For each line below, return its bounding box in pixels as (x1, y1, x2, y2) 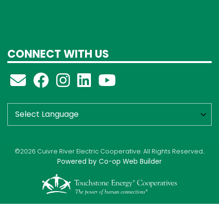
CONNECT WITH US (7, 46, 109, 62)
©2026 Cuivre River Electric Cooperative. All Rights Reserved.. (14, 147, 205, 155)
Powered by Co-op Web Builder (57, 156, 162, 166)
